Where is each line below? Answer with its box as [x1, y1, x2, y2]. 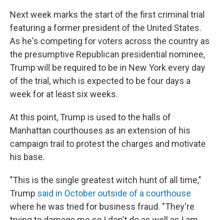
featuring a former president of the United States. [10, 23, 201, 33]
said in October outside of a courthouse [37, 188, 191, 198]
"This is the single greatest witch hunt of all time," [10, 175, 201, 185]
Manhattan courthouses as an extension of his [10, 125, 191, 136]
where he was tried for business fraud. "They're [10, 201, 194, 212]
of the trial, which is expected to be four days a [10, 76, 191, 86]
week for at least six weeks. [10, 89, 118, 99]
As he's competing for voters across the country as [10, 36, 210, 46]
